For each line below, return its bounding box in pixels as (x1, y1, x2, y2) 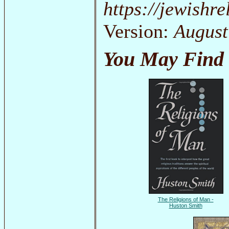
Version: (103, 20, 174, 42)
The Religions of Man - (157, 196, 214, 203)
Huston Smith (169, 202, 202, 209)
